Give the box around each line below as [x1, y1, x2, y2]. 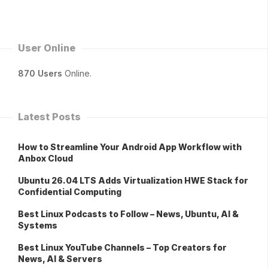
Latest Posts [18, 110, 81, 123]
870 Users [18, 68, 62, 78]
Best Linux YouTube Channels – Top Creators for [18, 242, 227, 252]
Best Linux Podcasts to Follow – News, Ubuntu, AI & [18, 208, 239, 219]
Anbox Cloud [18, 153, 73, 163]
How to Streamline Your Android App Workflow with [18, 141, 242, 152]
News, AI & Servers [18, 253, 102, 264]
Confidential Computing [18, 186, 121, 197]
